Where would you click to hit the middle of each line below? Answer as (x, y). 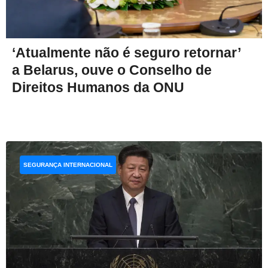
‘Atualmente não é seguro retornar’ (126, 53)
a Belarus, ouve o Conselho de (112, 70)
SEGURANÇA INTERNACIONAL (68, 165)
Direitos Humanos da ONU (98, 88)
